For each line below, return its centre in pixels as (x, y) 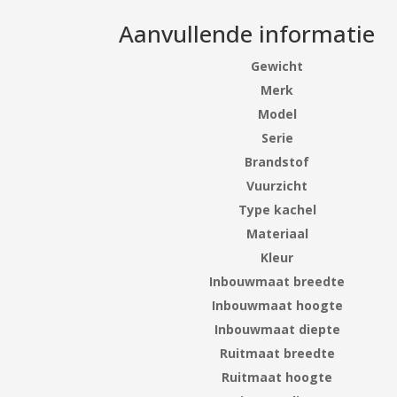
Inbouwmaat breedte (277, 281)
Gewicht (277, 66)
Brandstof (277, 161)
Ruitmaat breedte (277, 353)
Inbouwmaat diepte (277, 329)
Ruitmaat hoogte (277, 377)
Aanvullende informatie (247, 33)
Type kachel (277, 209)
